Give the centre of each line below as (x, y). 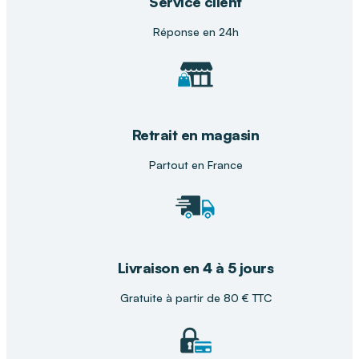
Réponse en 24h (196, 31)
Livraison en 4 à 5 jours (196, 267)
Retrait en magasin (196, 134)
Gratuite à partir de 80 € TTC (196, 297)
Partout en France (196, 164)
